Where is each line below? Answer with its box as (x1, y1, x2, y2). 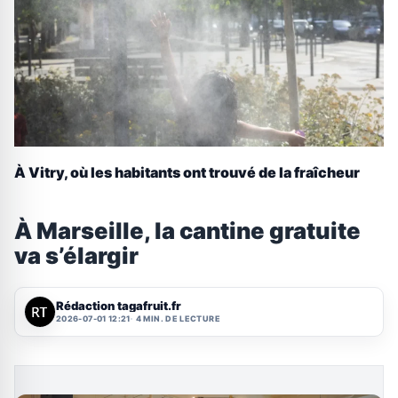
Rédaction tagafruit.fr (56, 298, 181, 314)
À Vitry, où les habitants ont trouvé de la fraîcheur (14, 163, 360, 182)
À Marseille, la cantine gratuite (14, 216, 361, 244)
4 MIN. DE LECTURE (135, 314, 220, 324)
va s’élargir (14, 241, 139, 269)
